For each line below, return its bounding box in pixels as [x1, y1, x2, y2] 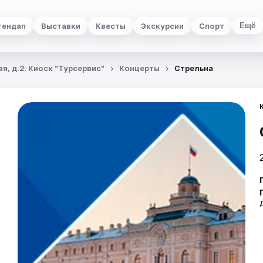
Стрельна [174, 63, 213, 73]
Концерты [119, 63, 160, 73]
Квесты [95, 21, 126, 31]
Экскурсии [140, 21, 184, 31]
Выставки [41, 21, 80, 31]
